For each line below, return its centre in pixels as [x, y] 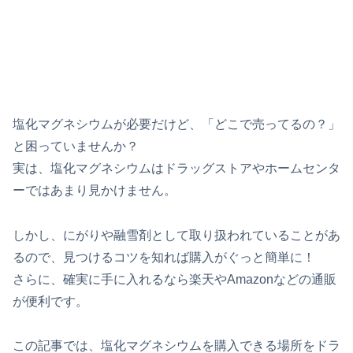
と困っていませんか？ [76, 146]
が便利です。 [50, 301]
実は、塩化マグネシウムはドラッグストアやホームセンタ [176, 168]
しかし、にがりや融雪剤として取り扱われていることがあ [176, 235]
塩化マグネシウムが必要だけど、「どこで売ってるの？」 [176, 124]
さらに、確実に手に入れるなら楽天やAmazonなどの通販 [175, 279]
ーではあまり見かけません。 [95, 190]
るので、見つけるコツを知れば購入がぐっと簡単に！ [164, 257]
